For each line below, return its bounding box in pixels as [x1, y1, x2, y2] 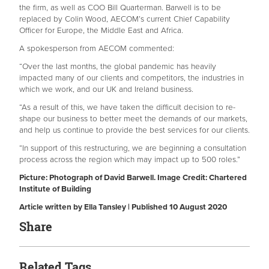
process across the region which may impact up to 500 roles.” [19, 155, 240, 165]
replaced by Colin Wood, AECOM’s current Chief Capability [19, 14, 230, 24]
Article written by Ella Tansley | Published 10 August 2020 [19, 202, 227, 212]
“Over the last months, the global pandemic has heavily [19, 62, 216, 71]
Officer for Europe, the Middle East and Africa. [19, 26, 183, 35]
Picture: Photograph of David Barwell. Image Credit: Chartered [19, 173, 247, 183]
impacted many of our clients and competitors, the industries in [19, 73, 244, 83]
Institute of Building [19, 184, 91, 194]
